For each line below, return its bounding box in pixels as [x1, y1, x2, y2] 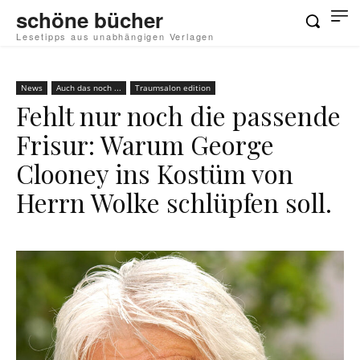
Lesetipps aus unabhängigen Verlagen [16, 30, 215, 43]
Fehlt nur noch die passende [16, 98, 341, 133]
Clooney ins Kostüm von [16, 156, 293, 190]
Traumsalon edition [135, 82, 211, 93]
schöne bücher [16, 5, 163, 35]
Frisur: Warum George [16, 127, 274, 162]
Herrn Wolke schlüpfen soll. [16, 185, 332, 219]
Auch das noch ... [56, 82, 121, 93]
